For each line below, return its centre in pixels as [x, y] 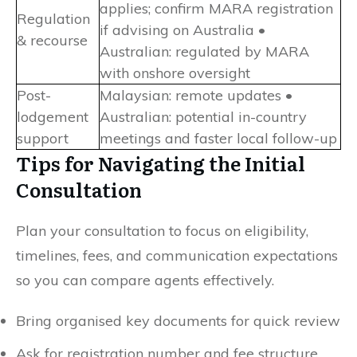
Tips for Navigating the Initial [161, 163]
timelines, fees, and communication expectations [177, 255]
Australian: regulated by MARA [204, 51]
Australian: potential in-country [203, 116]
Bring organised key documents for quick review [178, 320]
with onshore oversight [175, 73]
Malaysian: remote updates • [196, 95]
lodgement [53, 116]
